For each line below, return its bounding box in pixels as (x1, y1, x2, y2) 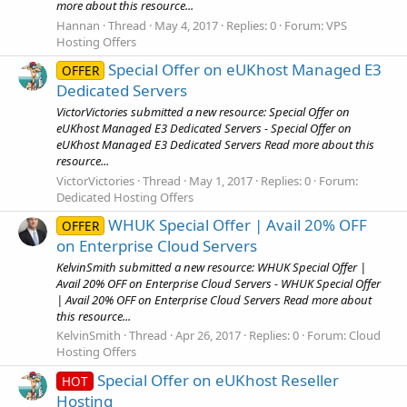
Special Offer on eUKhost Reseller (96, 369, 339, 391)
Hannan (56, 16, 100, 34)
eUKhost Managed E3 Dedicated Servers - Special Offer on (56, 120, 352, 137)
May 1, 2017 (189, 172, 253, 189)
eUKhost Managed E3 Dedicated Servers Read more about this (56, 136, 374, 154)
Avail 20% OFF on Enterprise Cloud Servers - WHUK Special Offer (56, 275, 381, 293)
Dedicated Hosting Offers (56, 188, 194, 205)
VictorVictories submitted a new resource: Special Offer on (56, 104, 350, 121)
